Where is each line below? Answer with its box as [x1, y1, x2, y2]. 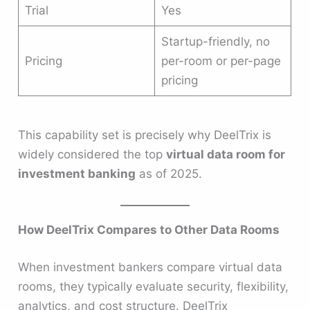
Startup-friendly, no [161, 34, 270, 48]
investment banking [18, 167, 136, 181]
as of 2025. [136, 167, 203, 181]
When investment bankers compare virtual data [18, 259, 283, 274]
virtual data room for [166, 147, 286, 162]
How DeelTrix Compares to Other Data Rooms [18, 223, 280, 237]
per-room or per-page [161, 53, 281, 68]
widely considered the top [18, 147, 167, 162]
